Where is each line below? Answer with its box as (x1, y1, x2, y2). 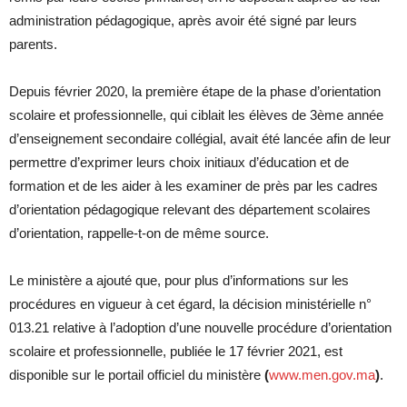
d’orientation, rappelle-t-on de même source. (9, 225, 269, 241)
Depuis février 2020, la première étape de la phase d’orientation (9, 84, 381, 99)
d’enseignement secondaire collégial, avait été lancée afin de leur (9, 131, 391, 146)
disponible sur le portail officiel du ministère (9, 367, 264, 382)
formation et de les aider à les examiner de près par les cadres (9, 178, 378, 194)
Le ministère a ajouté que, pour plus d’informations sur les (9, 273, 349, 288)
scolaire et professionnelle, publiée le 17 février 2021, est (9, 343, 342, 359)
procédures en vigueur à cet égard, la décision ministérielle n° (9, 296, 372, 312)
